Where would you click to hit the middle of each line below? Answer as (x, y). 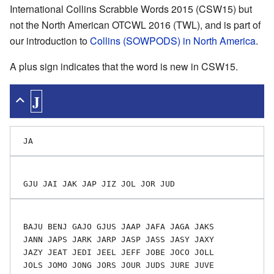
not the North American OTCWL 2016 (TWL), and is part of (135, 24)
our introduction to (50, 40)
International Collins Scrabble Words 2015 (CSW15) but (131, 9)
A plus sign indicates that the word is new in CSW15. (124, 66)
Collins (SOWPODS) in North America (173, 40)
